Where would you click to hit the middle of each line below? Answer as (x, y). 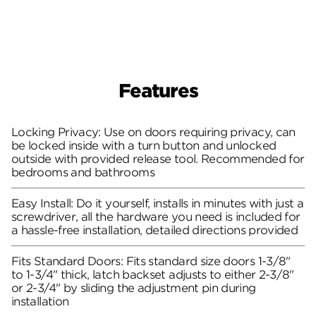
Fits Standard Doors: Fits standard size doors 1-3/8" (151, 261)
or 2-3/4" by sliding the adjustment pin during (134, 288)
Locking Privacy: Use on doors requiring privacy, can (153, 132)
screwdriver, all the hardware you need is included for (156, 217)
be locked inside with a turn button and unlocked (144, 145)
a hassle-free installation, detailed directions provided (155, 230)
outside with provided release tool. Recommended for (158, 159)
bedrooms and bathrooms (83, 172)
